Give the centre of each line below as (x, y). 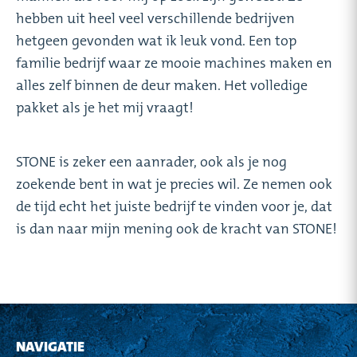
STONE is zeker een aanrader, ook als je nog (151, 161)
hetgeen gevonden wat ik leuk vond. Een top (156, 40)
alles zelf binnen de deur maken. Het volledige (162, 85)
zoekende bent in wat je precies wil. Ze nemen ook (174, 184)
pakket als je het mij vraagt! (105, 107)
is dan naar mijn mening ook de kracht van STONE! (177, 228)
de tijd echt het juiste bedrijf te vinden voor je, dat (174, 206)
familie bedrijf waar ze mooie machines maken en (174, 63)
